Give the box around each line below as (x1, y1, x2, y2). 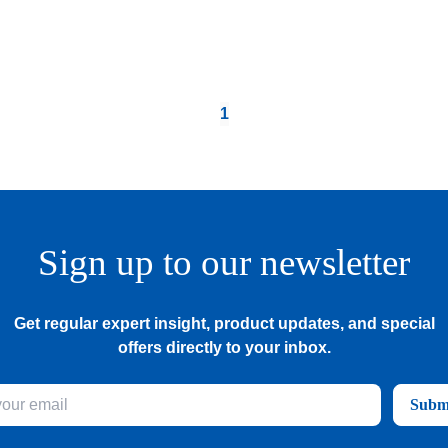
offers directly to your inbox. (117, 339, 331, 356)
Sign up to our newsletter (38, 242, 410, 283)
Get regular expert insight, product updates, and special (13, 315, 435, 332)
